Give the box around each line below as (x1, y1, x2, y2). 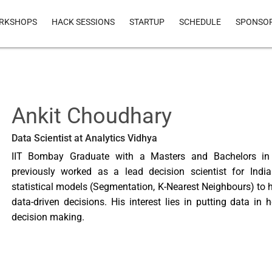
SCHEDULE (178, 17, 221, 27)
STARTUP (129, 17, 165, 27)
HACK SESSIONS (51, 17, 115, 27)
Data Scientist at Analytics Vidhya (11, 132, 157, 144)
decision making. (11, 211, 84, 223)
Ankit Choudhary (11, 103, 172, 129)
